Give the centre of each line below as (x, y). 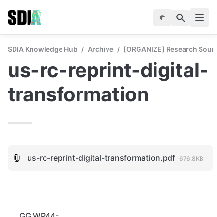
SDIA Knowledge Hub (43, 49)
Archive (101, 49)
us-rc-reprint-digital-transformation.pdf (101, 158)
